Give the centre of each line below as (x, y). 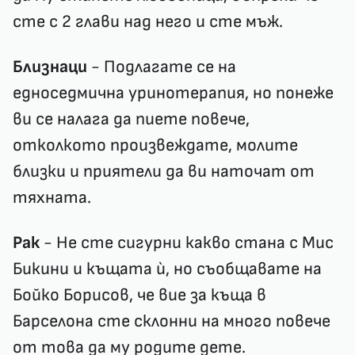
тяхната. (52, 198)
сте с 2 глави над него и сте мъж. (148, 22)
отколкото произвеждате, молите (155, 146)
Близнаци (50, 67)
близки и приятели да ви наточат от (164, 172)
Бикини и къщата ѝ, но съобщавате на (167, 269)
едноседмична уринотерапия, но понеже (173, 94)
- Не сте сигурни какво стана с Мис (187, 243)
